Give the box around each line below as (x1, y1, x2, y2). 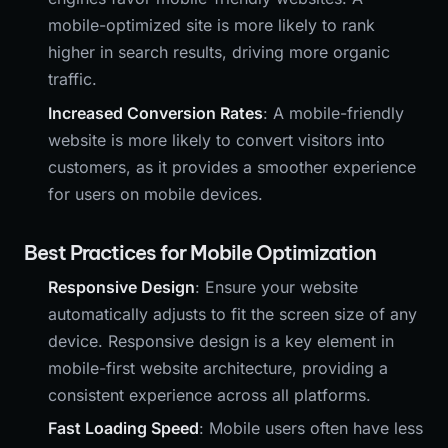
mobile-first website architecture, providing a (48, 357, 388, 378)
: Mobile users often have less (199, 417, 423, 438)
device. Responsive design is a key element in (48, 330, 394, 351)
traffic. (48, 69, 97, 90)
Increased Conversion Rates (48, 102, 263, 123)
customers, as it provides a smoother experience (48, 156, 416, 177)
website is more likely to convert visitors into (48, 129, 385, 150)
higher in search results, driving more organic (48, 42, 390, 63)
